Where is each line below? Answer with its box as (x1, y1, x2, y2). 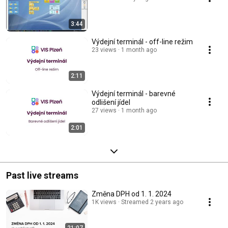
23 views (92, 46, 117, 54)
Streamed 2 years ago (121, 198, 183, 206)
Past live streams (6, 170, 78, 181)
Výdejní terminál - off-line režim (92, 38, 193, 46)
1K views (92, 198, 117, 206)
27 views (92, 107, 117, 115)
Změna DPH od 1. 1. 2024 (92, 190, 172, 198)
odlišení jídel (92, 98, 130, 107)
